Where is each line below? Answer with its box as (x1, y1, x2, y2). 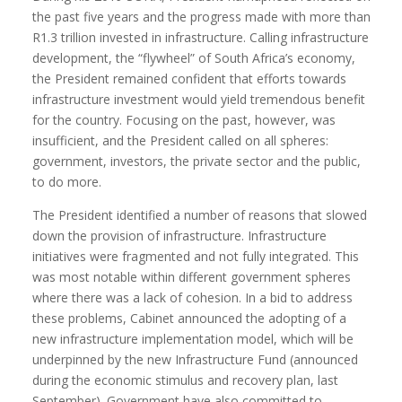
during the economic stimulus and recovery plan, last (32, 371, 339, 389)
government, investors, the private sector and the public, (32, 153, 362, 170)
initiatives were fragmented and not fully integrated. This (32, 248, 360, 265)
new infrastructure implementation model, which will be (32, 330, 354, 347)
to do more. (32, 173, 102, 190)
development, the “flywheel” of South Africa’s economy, (32, 49, 356, 66)
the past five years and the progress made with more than (32, 8, 371, 25)
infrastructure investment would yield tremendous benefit (32, 91, 366, 108)
